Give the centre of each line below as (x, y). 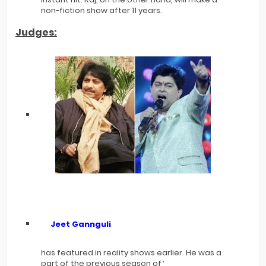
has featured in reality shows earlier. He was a (131, 252)
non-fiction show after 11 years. (102, 10)
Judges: (36, 32)
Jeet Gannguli (81, 224)
